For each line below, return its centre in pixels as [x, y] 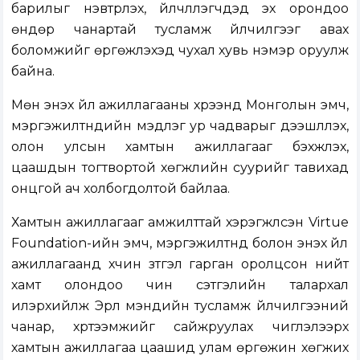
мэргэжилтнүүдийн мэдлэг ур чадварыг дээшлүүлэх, [180, 126]
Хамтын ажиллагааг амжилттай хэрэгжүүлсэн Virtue [180, 223]
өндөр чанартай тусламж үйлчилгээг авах [180, 30]
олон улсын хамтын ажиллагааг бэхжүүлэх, [180, 147]
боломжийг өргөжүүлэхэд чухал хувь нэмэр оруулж [180, 51]
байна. [33, 72]
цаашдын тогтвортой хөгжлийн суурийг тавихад [180, 168]
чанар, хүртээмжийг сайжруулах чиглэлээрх [180, 327]
